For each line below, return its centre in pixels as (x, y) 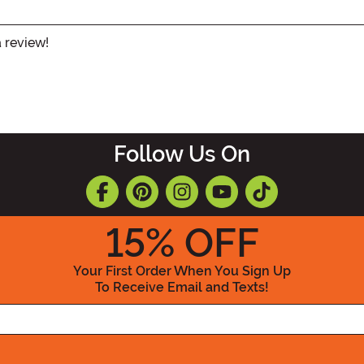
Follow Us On (182, 154)
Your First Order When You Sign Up (182, 271)
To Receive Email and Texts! (182, 287)
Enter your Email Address (260, 304)
